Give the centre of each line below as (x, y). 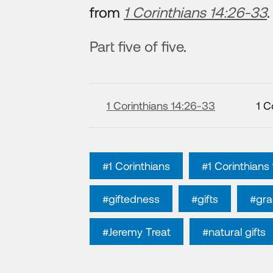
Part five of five (136, 46)
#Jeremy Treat (136, 231)
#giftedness (131, 198)
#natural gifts (234, 231)
